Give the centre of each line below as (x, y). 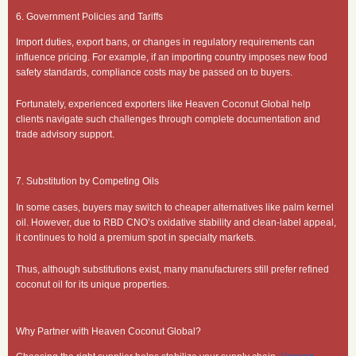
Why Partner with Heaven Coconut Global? (108, 331)
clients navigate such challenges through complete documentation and (168, 120)
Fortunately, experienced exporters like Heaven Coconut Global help (163, 104)
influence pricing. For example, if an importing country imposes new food (172, 58)
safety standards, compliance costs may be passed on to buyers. (154, 73)
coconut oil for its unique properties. (93, 284)
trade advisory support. (65, 135)
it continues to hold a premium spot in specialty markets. (136, 237)
